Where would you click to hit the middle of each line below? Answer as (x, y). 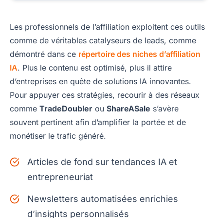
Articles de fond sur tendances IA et (102, 162)
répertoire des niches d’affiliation (139, 54)
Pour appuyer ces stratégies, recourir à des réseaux (105, 95)
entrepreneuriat (60, 177)
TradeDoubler (66, 109)
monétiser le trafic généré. (58, 136)
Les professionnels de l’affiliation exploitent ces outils (107, 27)
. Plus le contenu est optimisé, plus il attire (95, 68)
